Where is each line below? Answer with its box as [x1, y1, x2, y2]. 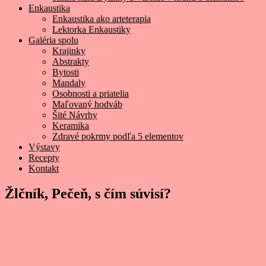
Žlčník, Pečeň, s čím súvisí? [5, 185, 171, 201]
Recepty [28, 153, 59, 163]
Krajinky [52, 46, 85, 56]
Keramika [52, 121, 89, 131]
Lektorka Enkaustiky [52, 24, 131, 34]
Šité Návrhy [52, 110, 97, 120]
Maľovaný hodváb [52, 99, 122, 109]
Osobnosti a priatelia [52, 88, 129, 99]
